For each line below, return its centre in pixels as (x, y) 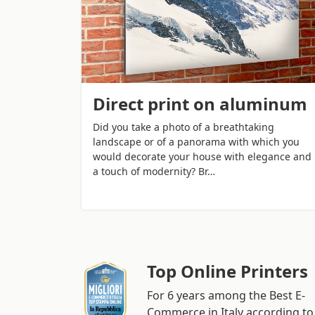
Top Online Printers (227, 271)
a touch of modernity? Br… (154, 171)
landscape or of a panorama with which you (196, 141)
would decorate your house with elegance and (202, 156)
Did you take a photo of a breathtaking (184, 127)
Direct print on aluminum (200, 103)
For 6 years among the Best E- (226, 295)
